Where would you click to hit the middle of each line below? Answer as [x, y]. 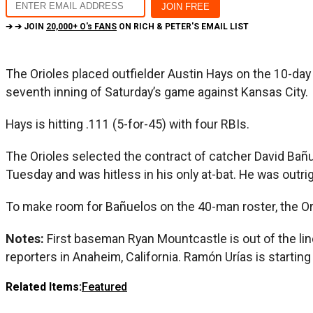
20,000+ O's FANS [81, 26]
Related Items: [44, 286]
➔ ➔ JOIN [26, 26]
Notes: [26, 238]
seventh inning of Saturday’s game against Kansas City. [157, 92]
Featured [104, 286]
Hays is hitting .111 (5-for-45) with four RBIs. [128, 124]
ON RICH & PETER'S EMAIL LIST [183, 26]
